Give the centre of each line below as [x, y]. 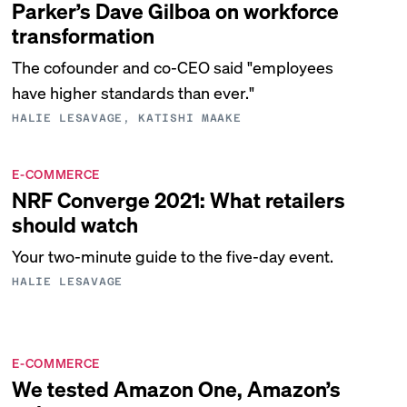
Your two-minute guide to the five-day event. [173, 256]
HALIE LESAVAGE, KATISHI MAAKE [127, 118]
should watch [75, 224]
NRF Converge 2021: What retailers [179, 199]
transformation [84, 35]
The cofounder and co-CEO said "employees [173, 67]
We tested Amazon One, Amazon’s [177, 388]
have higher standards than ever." [134, 92]
